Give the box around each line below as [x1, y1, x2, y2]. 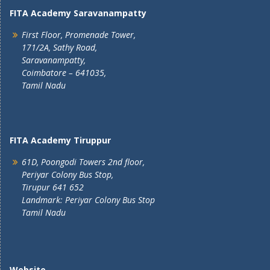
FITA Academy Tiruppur [10, 134, 111, 146]
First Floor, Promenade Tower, [22, 29, 136, 40]
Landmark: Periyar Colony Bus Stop [22, 194, 155, 206]
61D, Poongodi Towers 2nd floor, [22, 156, 145, 168]
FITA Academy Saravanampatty [10, 7, 146, 19]
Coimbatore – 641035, [22, 67, 106, 78]
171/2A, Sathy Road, [22, 42, 97, 53]
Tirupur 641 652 [22, 181, 84, 193]
